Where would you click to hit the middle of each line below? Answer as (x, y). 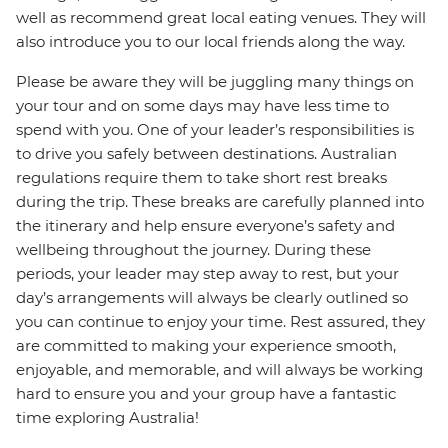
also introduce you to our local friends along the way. (210, 42)
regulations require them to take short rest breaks (201, 178)
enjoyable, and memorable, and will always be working (219, 370)
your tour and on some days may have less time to (202, 106)
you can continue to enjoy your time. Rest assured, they (220, 322)
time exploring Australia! (107, 418)
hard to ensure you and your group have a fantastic (206, 394)
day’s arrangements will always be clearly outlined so (212, 298)
